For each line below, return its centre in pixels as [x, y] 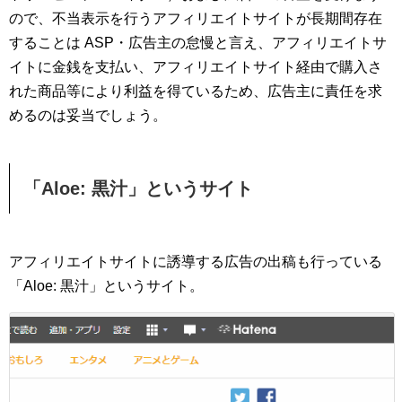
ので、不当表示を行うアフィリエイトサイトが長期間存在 [196, 18]
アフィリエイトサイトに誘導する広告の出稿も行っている [196, 262]
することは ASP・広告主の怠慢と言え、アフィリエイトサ [198, 43]
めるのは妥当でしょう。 [88, 115]
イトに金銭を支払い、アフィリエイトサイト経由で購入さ [196, 67]
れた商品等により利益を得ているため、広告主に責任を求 [196, 91]
